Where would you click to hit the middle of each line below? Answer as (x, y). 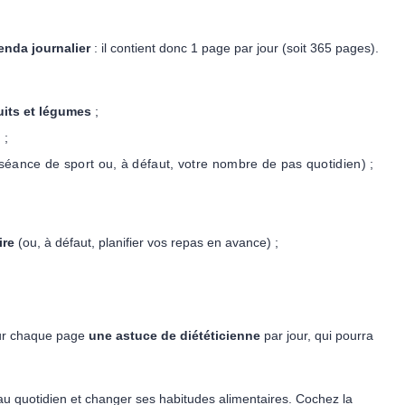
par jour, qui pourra (317, 335)
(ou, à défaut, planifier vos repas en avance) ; (146, 242)
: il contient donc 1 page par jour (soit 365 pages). (235, 48)
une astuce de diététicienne (174, 335)
